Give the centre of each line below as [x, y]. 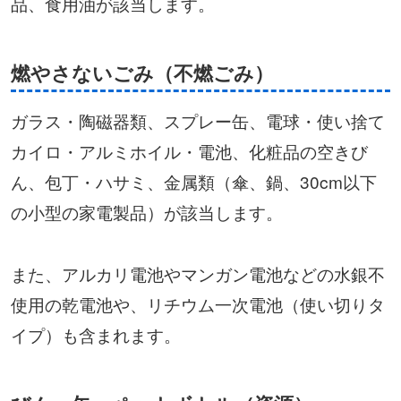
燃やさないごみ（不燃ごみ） [142, 73]
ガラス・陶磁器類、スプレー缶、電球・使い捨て [197, 120]
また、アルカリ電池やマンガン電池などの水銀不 [197, 274]
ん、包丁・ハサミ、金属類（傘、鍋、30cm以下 [193, 181]
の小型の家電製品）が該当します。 [146, 211]
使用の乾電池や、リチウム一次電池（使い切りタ [197, 304]
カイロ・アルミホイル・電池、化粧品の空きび [189, 150]
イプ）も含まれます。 [95, 335]
